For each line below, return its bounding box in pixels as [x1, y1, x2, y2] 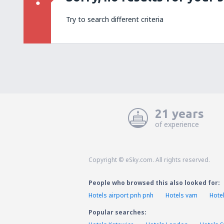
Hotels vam [165, 191, 197, 199]
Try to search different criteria [66, 14, 163, 24]
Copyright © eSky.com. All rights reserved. [88, 155, 210, 164]
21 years [155, 107, 204, 120]
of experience [155, 119, 199, 129]
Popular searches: [88, 208, 146, 216]
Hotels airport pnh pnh [88, 191, 153, 199]
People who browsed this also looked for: [88, 178, 220, 187]
